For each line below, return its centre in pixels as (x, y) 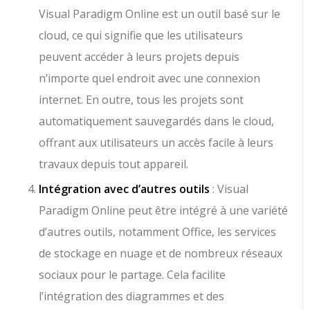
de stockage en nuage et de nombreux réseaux (161, 254)
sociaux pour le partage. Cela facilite (133, 275)
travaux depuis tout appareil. (114, 164)
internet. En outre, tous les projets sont (142, 100)
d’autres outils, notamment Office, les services (158, 232)
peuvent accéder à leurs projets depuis (139, 57)
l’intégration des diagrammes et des (132, 297)
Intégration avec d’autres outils (125, 189)
